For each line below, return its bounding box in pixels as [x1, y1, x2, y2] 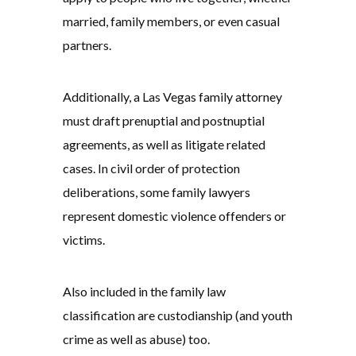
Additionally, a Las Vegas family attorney [63, 89, 282, 105]
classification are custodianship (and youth [63, 308, 292, 323]
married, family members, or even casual [63, 14, 280, 29]
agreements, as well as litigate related [63, 137, 265, 153]
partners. [63, 37, 111, 53]
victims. [63, 232, 105, 248]
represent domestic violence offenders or [63, 208, 286, 224]
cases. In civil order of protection [63, 161, 240, 176]
